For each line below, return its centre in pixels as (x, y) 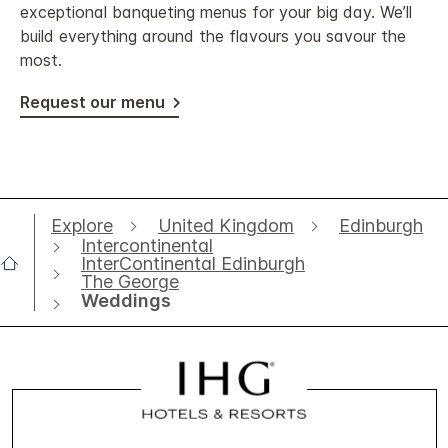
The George (130, 282)
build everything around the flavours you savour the (213, 36)
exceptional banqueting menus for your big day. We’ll (216, 12)
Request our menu (92, 102)
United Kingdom (226, 225)
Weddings (126, 301)
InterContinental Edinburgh (193, 264)
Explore (82, 225)
